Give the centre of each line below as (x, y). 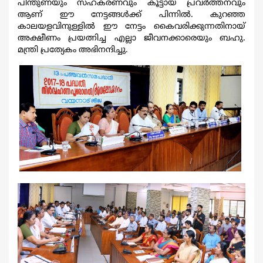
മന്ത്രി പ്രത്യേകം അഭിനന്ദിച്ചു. (73, 50)
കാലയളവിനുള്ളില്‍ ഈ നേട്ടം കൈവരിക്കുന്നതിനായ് (131, 26)
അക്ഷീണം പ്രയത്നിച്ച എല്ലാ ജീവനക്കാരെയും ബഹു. (131, 38)
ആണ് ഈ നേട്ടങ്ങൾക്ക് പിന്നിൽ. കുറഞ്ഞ (131, 15)
